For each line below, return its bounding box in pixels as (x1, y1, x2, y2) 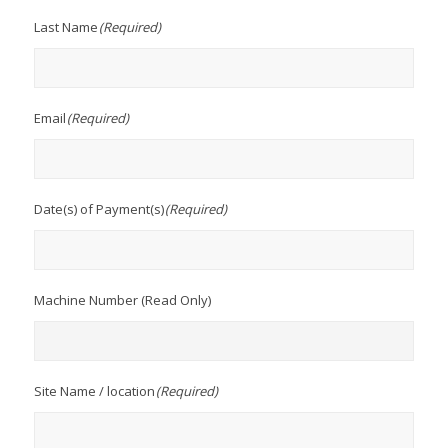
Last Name (33, 18, 98, 37)
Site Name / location (33, 382, 155, 401)
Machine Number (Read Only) (33, 291, 211, 310)
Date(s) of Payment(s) (33, 200, 164, 219)
